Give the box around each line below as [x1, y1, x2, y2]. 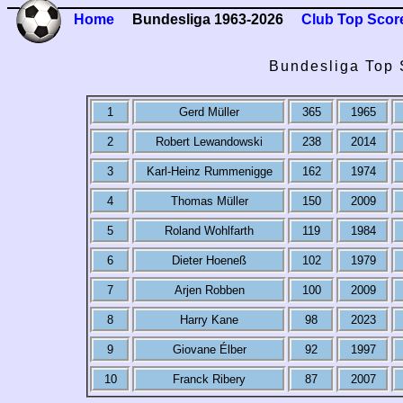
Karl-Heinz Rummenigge [146, 164, 273, 178]
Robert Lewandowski [156, 134, 263, 148]
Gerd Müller [179, 104, 239, 119]
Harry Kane [180, 312, 238, 327]
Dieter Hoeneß [172, 253, 246, 267]
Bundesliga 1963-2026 [132, 12, 283, 28]
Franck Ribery [173, 372, 246, 386]
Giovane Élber [172, 342, 246, 356]
